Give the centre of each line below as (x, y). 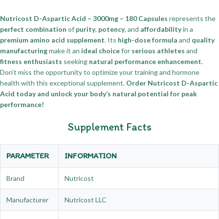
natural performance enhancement (145, 62)
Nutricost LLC (86, 200)
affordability (161, 29)
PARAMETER (28, 156)
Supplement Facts (109, 127)
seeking (76, 62)
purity (86, 29)
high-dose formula (148, 40)
